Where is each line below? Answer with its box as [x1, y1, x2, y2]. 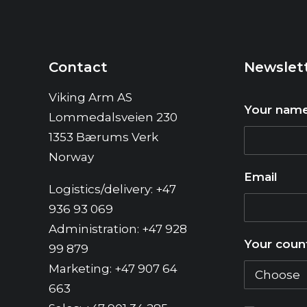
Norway [49, 150, 94, 164]
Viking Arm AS [49, 90, 132, 104]
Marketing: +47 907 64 [49, 262, 177, 275]
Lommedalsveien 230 [49, 110, 177, 124]
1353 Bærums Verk [49, 130, 158, 144]
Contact [49, 59, 108, 75]
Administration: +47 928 [49, 222, 187, 236]
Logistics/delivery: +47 [49, 182, 176, 196]
